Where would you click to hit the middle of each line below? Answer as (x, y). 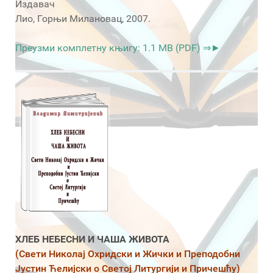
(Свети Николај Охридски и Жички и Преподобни (128, 254)
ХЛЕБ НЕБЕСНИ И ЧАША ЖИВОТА (92, 239)
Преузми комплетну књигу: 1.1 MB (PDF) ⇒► (118, 48)
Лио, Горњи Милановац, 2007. (83, 18)
